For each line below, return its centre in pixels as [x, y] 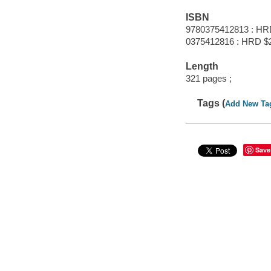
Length [202, 67]
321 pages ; [208, 78]
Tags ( [211, 103]
